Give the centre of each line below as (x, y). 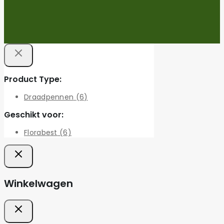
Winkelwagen (38, 184)
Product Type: (33, 79)
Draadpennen (49, 97)
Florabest (41, 132)
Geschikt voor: (34, 114)
